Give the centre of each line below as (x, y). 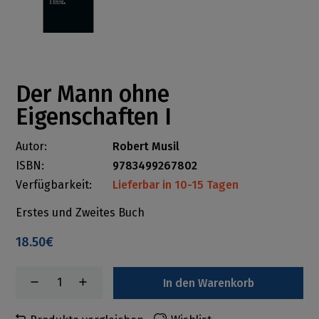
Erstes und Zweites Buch (80, 213)
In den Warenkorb (208, 283)
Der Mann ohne (93, 94)
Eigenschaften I (94, 117)
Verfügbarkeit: (54, 185)
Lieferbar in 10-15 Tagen (176, 185)
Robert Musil (146, 147)
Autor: (32, 147)
